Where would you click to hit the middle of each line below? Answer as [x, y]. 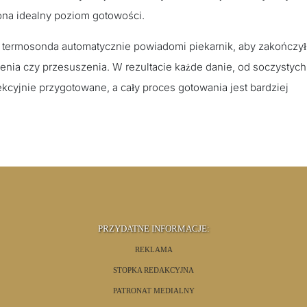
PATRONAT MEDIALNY [153, 291]
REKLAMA [153, 249]
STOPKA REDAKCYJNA [153, 270]
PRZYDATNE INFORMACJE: [153, 228]
